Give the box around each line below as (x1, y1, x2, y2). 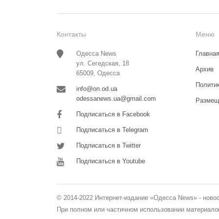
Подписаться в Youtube (76, 157, 145, 165)
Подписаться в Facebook (76, 110, 150, 118)
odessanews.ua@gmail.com (76, 94, 156, 102)
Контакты (57, 30, 86, 38)
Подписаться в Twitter (76, 141, 141, 149)
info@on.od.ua (76, 85, 117, 92)
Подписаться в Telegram (76, 126, 148, 133)
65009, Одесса (76, 69, 120, 77)
